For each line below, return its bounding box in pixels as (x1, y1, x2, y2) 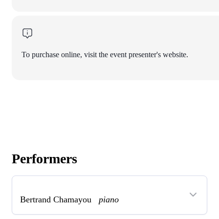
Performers (12, 151, 77, 166)
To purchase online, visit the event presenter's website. (22, 50, 188, 59)
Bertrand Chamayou (20, 194, 99, 204)
